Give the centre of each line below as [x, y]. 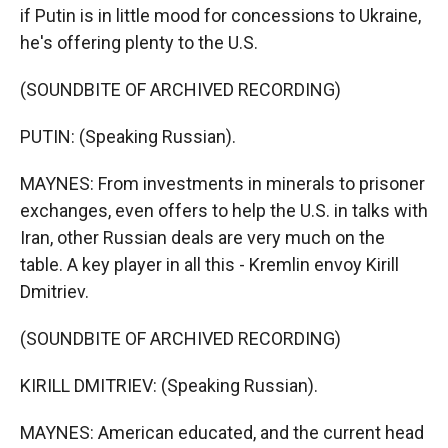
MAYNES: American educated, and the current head [222, 432]
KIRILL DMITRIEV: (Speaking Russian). [169, 385]
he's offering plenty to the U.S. [139, 42]
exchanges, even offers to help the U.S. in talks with [224, 210]
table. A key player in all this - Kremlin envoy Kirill [209, 264]
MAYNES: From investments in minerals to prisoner [222, 183]
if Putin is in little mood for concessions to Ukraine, [220, 15]
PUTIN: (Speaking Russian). [128, 136]
